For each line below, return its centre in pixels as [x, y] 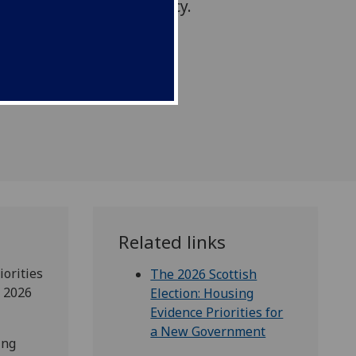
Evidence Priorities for [217, 313]
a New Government [208, 332]
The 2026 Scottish [204, 275]
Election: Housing [202, 294]
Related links [172, 242]
